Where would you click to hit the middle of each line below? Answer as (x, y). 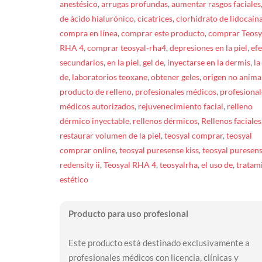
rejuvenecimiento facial (180, 106)
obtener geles (175, 77)
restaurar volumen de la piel (110, 135)
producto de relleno (95, 91)
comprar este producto (163, 33)
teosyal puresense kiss (159, 150)
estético (74, 179)
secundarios (81, 62)
